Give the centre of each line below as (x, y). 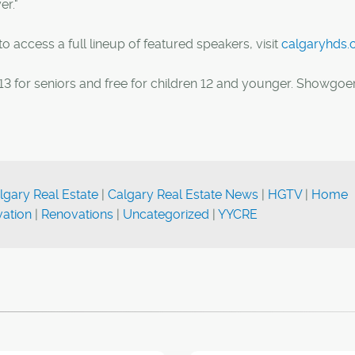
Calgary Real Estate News (183, 195)
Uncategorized (166, 214)
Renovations (77, 214)
